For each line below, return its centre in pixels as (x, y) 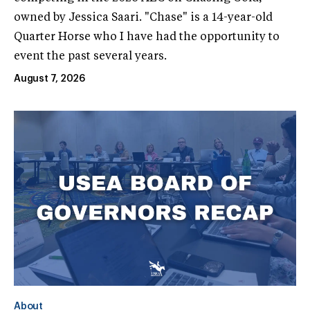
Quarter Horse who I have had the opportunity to (147, 37)
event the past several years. (90, 56)
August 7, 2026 (50, 79)
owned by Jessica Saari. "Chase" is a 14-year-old (143, 18)
